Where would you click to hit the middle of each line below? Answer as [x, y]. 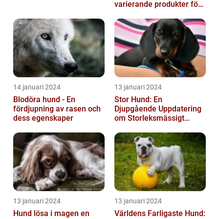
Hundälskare [137, 146]
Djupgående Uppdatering [158, 109]
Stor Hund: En [138, 99]
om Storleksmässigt [149, 118]
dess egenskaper [43, 118]
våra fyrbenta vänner [151, 13]
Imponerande [138, 127]
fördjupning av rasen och [57, 109]
